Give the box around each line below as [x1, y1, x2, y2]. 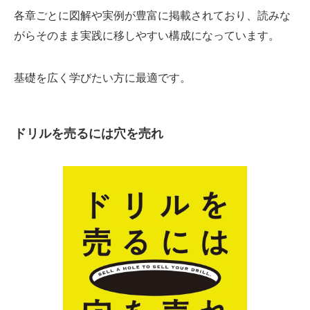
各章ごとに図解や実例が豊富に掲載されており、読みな [14, 9, 291, 22]
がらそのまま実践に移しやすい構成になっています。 [14, 29, 280, 42]
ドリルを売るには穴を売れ [14, 126, 163, 140]
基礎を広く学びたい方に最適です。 [14, 71, 191, 84]
